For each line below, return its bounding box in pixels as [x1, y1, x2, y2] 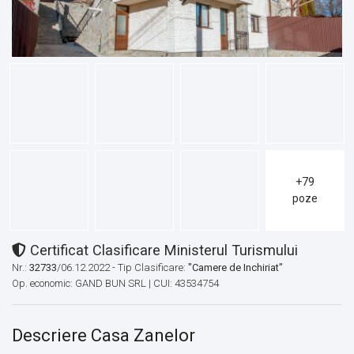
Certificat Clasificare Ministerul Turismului [26, 242, 298, 259]
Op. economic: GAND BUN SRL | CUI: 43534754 [12, 277, 219, 290]
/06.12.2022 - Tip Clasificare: [57, 262, 188, 274]
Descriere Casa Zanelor [12, 326, 195, 346]
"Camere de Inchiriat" [188, 262, 283, 274]
